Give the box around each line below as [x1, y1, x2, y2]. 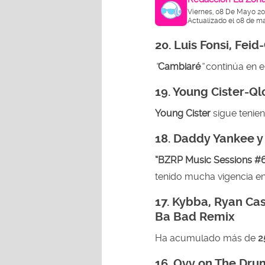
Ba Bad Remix [155, 209, 235, 224]
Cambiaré [158, 60, 201, 72]
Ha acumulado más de [155, 232, 258, 244]
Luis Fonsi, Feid [174, 38, 259, 52]
